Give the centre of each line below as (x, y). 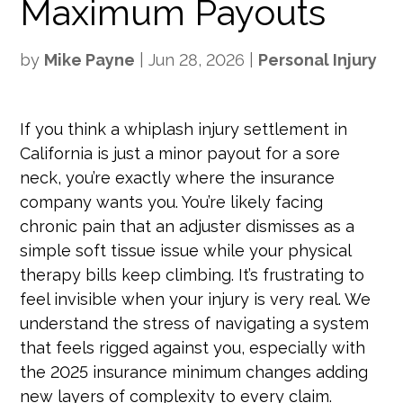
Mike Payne (90, 60)
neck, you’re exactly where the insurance (178, 178)
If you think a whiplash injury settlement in (184, 129)
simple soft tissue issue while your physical (186, 251)
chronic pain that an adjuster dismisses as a (188, 226)
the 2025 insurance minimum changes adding (194, 372)
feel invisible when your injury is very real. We (196, 299)
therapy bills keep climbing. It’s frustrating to (193, 275)
